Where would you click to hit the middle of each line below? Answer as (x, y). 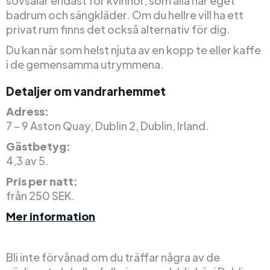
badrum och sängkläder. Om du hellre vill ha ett (125, 14)
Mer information (51, 216)
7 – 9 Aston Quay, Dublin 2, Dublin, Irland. (108, 125)
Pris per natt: (42, 181)
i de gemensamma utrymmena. (85, 64)
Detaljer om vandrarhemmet (86, 91)
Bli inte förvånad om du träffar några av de (113, 257)
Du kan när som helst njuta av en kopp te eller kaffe (133, 49)
